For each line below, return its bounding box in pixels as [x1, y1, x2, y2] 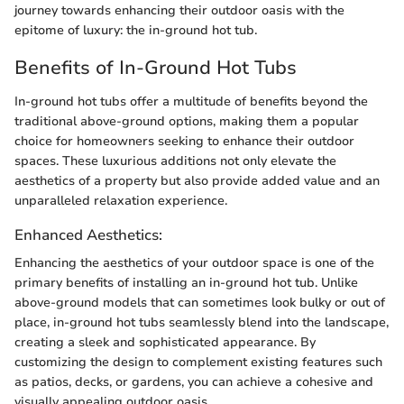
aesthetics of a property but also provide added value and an [14, 172, 380, 190]
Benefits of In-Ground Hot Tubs [14, 54, 297, 80]
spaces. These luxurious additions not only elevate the [14, 152, 336, 170]
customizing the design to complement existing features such [14, 353, 382, 372]
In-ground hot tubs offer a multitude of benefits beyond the [14, 93, 368, 111]
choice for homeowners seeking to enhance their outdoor [14, 133, 354, 151]
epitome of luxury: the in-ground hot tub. [14, 21, 257, 39]
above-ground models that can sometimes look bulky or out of [14, 294, 385, 312]
